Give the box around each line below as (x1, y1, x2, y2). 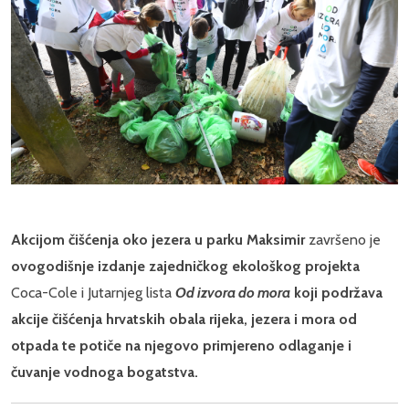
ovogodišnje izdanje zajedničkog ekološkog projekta (11, 257, 360, 275)
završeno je (305, 230, 381, 248)
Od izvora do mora (175, 283, 290, 301)
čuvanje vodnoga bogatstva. (11, 362, 198, 381)
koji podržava (290, 283, 383, 301)
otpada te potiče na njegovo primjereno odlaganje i (11, 336, 351, 354)
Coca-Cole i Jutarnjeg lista (11, 283, 175, 301)
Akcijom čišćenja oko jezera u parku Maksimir (11, 230, 305, 248)
